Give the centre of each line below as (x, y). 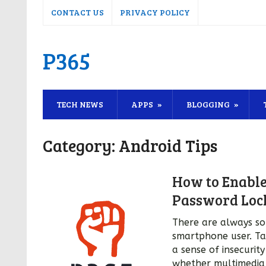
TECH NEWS (80, 104)
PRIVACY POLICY (155, 12)
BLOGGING (208, 104)
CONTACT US (77, 12)
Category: (81, 145)
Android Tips (168, 145)
